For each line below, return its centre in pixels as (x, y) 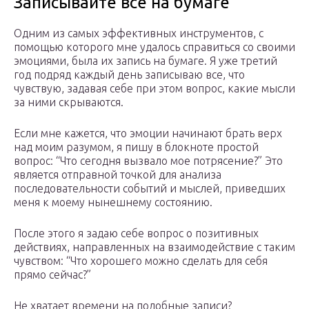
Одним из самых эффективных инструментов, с (139, 33)
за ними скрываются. (69, 102)
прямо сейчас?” (52, 275)
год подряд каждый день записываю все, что (129, 75)
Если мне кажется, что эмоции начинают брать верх (148, 133)
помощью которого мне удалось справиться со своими (154, 47)
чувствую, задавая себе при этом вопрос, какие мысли (154, 89)
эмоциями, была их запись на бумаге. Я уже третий (146, 61)
